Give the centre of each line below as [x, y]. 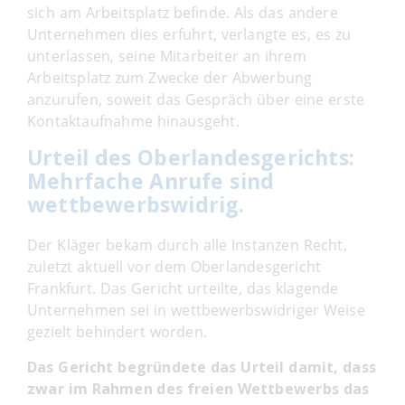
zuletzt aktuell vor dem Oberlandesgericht [174, 266]
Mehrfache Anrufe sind [151, 180]
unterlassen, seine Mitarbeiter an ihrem [167, 56]
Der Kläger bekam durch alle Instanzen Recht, [187, 245]
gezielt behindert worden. [117, 331]
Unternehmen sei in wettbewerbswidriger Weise [196, 310]
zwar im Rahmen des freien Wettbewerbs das [198, 388]
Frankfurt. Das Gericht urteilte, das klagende [183, 288]
